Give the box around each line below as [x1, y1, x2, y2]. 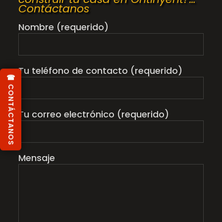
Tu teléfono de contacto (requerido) [18, 64, 182, 77]
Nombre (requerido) [18, 21, 109, 34]
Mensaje [18, 152, 55, 165]
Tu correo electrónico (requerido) [18, 108, 169, 121]
